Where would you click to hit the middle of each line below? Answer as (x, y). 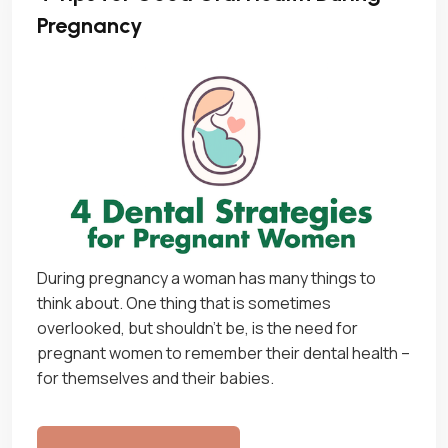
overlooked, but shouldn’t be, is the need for (197, 327)
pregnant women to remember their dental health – (223, 352)
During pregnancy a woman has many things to (206, 277)
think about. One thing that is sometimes (184, 302)
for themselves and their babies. (155, 377)
